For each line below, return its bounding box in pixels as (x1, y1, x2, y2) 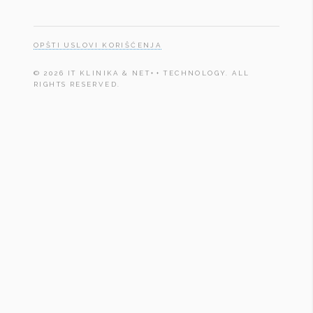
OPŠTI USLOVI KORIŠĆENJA (34, 41, 162, 49)
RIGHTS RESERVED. (34, 80, 121, 88)
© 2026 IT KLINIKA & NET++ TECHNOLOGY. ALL (34, 68, 250, 77)
